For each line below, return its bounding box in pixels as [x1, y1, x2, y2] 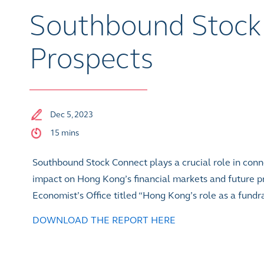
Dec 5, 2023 [50, 109, 93, 120]
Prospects [29, 41, 153, 75]
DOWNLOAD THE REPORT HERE [32, 214, 176, 226]
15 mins [50, 127, 79, 138]
